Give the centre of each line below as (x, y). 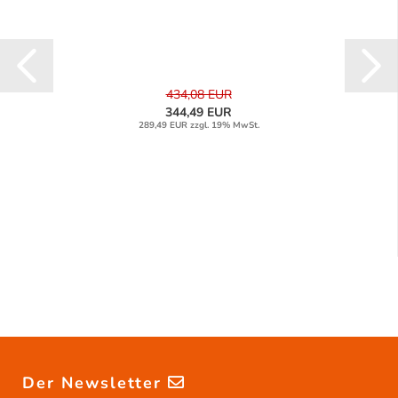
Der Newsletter (95, 383)
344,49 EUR (199, 113)
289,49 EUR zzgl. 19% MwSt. (199, 126)
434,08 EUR (199, 95)
